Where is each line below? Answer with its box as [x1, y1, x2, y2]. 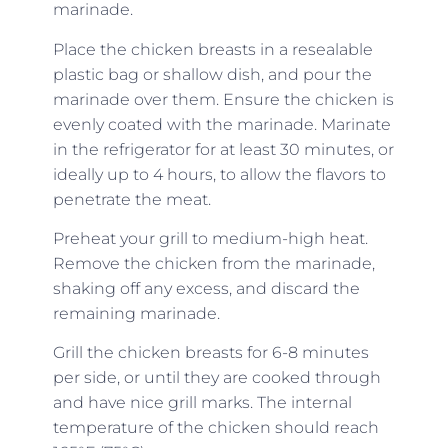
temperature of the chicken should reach [52, 418, 379, 438]
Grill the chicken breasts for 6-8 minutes [52, 343, 369, 363]
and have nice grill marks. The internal [52, 393, 352, 413]
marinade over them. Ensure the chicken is [52, 89, 394, 109]
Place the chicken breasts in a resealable [52, 39, 373, 59]
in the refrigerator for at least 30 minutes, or [52, 139, 394, 159]
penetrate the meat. [52, 189, 211, 209]
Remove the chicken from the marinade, [52, 253, 375, 273]
